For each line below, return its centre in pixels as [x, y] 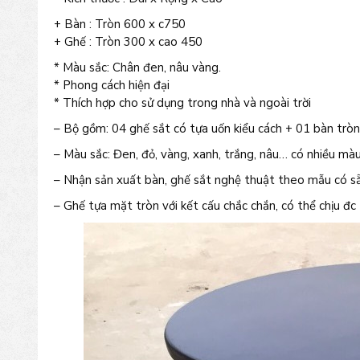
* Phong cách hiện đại [112, 85]
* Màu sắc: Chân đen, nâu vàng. [137, 67]
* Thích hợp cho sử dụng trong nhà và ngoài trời [182, 103]
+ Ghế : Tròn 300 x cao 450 [128, 42]
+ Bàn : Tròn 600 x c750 [120, 24]
